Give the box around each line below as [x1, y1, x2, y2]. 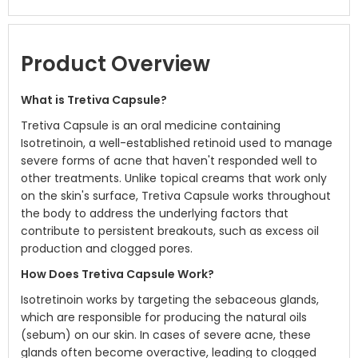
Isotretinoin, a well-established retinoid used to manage [21, 135, 332, 151]
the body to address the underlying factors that [21, 205, 288, 221]
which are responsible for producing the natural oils [21, 309, 307, 325]
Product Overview [21, 50, 210, 78]
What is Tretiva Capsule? [21, 92, 167, 108]
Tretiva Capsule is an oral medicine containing [21, 117, 280, 133]
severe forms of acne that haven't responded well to [21, 153, 317, 169]
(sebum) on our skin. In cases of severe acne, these [21, 327, 311, 343]
